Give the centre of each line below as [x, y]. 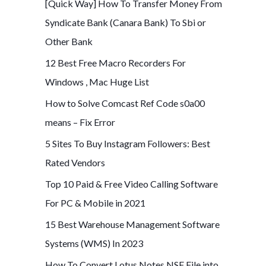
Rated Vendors [75, 162]
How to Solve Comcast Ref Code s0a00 [125, 103]
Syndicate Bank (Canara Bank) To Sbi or [126, 22]
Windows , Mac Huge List [97, 81]
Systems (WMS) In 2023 [94, 243]
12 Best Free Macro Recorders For [115, 62]
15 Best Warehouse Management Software [132, 224]
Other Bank [69, 41]
